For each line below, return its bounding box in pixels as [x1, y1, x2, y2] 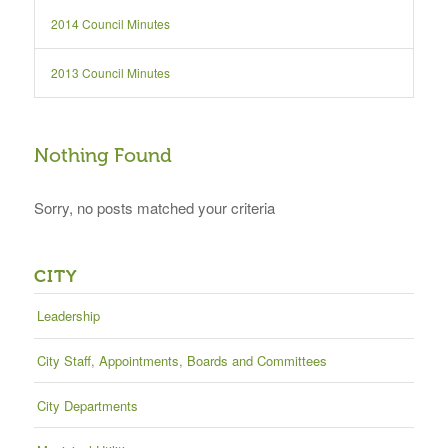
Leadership [36, 306, 100, 326]
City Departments [36, 395, 138, 415]
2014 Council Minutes [50, 15, 170, 33]
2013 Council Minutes [50, 64, 170, 82]
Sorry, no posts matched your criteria [33, 197, 275, 218]
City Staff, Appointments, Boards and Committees [36, 350, 327, 370]
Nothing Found [33, 144, 172, 168]
